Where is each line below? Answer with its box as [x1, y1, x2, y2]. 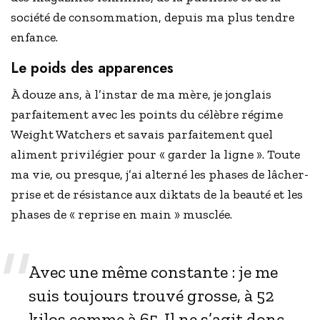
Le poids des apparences [11, 58, 174, 79]
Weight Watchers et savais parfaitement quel [11, 126, 274, 143]
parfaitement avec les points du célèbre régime [11, 106, 284, 123]
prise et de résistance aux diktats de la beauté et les [11, 186, 304, 203]
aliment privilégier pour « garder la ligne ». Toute [11, 146, 301, 163]
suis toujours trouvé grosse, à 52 [29, 285, 275, 306]
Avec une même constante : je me [29, 261, 279, 283]
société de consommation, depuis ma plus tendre [11, 9, 295, 26]
